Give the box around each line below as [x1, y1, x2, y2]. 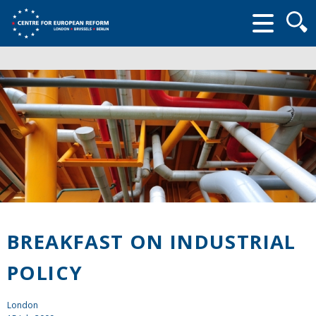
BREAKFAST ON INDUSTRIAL [7, 228, 296, 255]
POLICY [7, 259, 83, 286]
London [7, 298, 38, 311]
